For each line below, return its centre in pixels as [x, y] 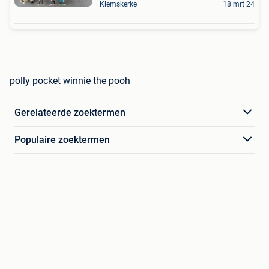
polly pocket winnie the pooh [70, 80]
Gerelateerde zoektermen [70, 112]
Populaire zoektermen [62, 139]
